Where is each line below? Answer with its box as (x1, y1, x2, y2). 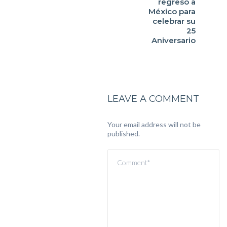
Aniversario (152, 35, 196, 45)
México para (148, 7, 196, 16)
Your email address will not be (107, 120, 201, 129)
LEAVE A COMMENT (107, 93, 199, 104)
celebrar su (153, 16, 196, 26)
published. (107, 129, 140, 138)
